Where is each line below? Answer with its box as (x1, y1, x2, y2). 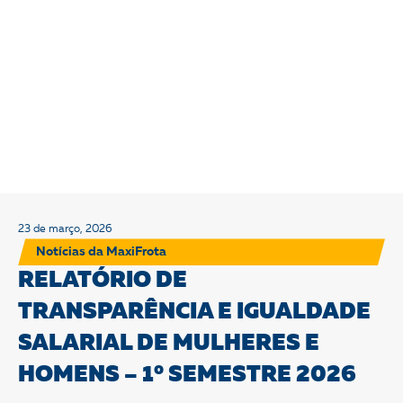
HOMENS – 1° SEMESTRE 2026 (18, 364, 356, 388)
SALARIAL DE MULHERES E (18, 333, 319, 356)
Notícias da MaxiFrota (36, 246, 166, 259)
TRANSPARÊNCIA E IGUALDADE (18, 301, 371, 325)
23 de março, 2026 (18, 224, 112, 236)
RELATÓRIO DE (18, 270, 187, 293)
